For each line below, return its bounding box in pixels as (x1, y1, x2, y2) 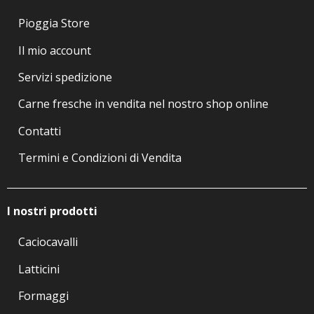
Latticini (18, 261, 60, 277)
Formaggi (18, 288, 69, 304)
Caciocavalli (18, 234, 78, 250)
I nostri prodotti (7, 203, 97, 219)
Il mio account (18, 42, 91, 58)
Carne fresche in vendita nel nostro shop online (18, 96, 268, 112)
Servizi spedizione (18, 69, 112, 85)
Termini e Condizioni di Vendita (18, 150, 182, 166)
